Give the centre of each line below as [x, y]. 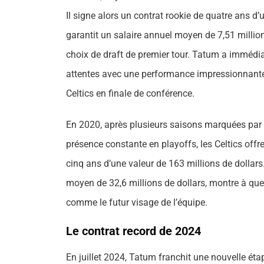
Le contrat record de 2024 [133, 231]
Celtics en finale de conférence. [130, 93]
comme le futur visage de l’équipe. [137, 202]
